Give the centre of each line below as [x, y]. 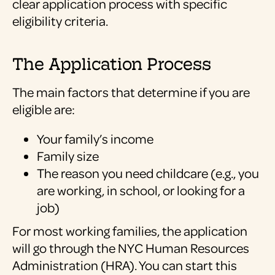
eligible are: [44, 109]
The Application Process [112, 63]
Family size [68, 156]
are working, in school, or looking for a [141, 190]
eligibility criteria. [60, 21]
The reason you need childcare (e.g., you [148, 173]
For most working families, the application [130, 231]
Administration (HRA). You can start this [125, 265]
